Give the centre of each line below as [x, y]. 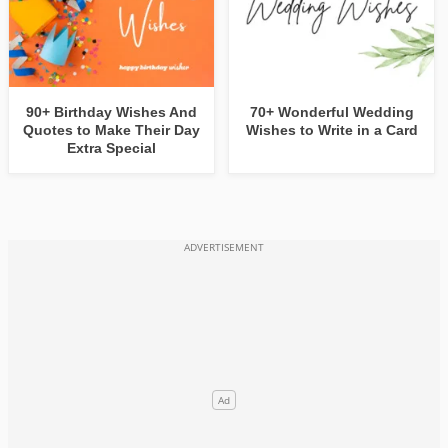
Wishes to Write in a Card [331, 130]
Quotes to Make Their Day [112, 130]
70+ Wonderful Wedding [331, 112]
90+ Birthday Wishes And [112, 112]
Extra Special [112, 148]
